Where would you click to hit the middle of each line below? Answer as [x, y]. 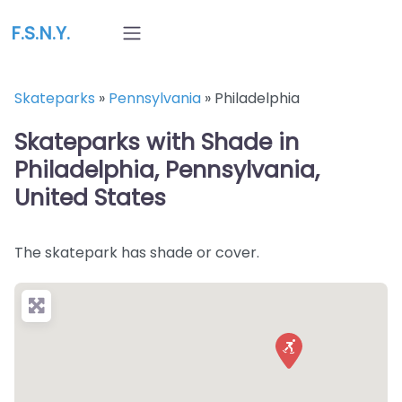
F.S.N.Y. [40, 33]
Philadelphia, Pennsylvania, [167, 170]
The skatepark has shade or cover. [137, 253]
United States [90, 198]
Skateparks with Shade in [157, 142]
